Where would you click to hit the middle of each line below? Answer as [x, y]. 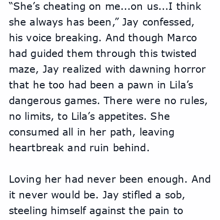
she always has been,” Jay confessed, [101, 22]
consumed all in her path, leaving [92, 132]
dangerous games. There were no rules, [108, 100]
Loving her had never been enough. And [110, 179]
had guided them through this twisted [102, 53]
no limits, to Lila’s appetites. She [89, 116]
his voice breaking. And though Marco [103, 37]
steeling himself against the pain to [96, 210]
